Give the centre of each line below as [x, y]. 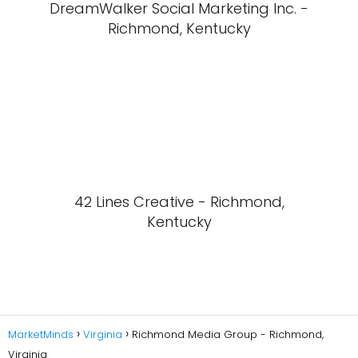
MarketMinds [41, 334]
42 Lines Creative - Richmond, [179, 202]
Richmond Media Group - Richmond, [228, 334]
